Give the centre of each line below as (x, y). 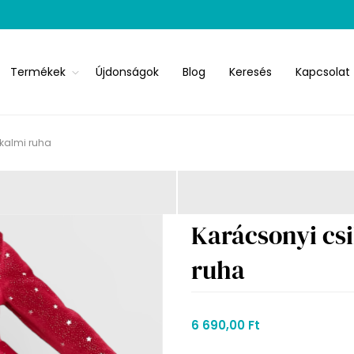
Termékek (38, 72)
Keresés (251, 72)
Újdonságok (128, 72)
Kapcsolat (323, 72)
